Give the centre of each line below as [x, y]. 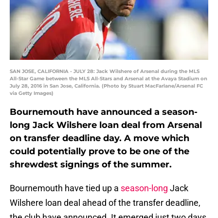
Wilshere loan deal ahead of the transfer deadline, [105, 203]
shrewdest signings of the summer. [91, 165]
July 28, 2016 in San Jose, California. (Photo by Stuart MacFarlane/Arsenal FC [106, 86]
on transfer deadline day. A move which [100, 138]
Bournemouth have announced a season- [104, 112]
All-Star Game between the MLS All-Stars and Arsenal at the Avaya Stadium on [109, 79]
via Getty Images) [32, 93]
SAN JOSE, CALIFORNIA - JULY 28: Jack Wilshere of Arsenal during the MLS [105, 72]
